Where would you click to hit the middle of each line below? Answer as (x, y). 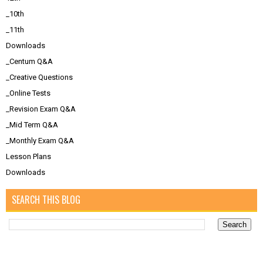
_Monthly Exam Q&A (40, 141)
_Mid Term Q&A (32, 125)
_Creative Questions (39, 77)
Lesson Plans (28, 157)
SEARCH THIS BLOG (46, 200)
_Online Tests (28, 93)
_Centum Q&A (29, 62)
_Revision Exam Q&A (41, 109)
